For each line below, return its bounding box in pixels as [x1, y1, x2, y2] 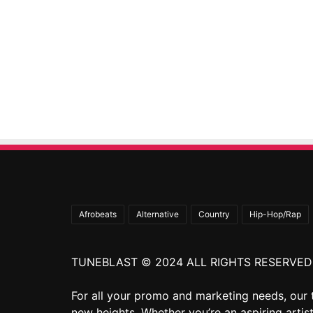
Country [198, 208, 230, 219]
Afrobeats [79, 208, 117, 219]
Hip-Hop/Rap [249, 208, 301, 219]
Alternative [136, 208, 179, 219]
